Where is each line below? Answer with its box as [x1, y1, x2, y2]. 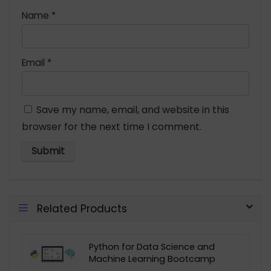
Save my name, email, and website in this [36, 102, 229, 117]
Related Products [37, 201, 127, 216]
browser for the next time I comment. [22, 119, 201, 134]
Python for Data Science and [89, 240, 215, 253]
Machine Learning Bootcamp [89, 252, 215, 265]
